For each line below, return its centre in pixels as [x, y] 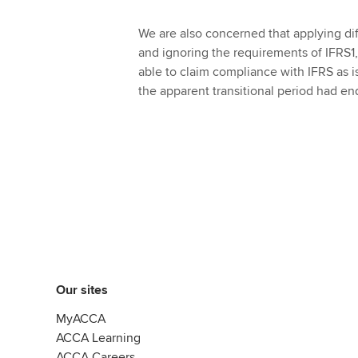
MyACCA [81, 319]
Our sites [82, 290]
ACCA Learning [98, 338]
